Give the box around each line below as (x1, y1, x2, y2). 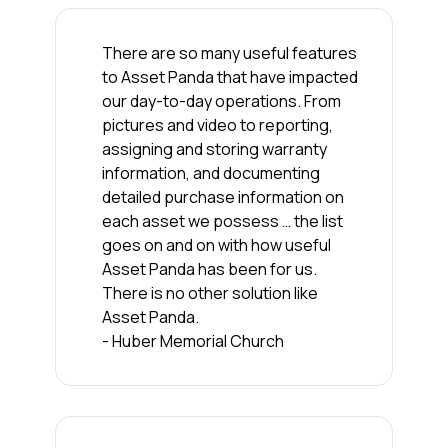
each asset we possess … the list (101, 209, 343, 232)
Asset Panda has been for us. (101, 257, 317, 280)
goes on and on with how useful (101, 233, 331, 256)
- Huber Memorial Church (101, 329, 284, 352)
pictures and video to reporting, (101, 113, 333, 136)
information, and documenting (101, 161, 320, 184)
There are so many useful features (101, 41, 357, 64)
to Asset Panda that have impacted (101, 65, 358, 88)
